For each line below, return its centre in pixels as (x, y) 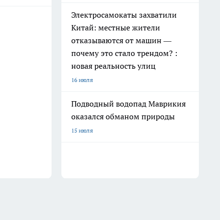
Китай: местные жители (116, 27)
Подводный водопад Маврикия (128, 104)
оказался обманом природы (123, 116)
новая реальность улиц (113, 66)
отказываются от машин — (121, 40)
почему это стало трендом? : (124, 53)
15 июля (82, 130)
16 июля (82, 80)
